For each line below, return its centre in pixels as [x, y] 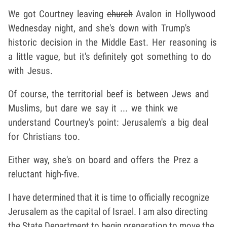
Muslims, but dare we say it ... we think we [93, 108]
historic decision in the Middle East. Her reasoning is [112, 42]
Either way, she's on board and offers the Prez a [103, 160]
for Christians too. [44, 136]
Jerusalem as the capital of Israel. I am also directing [108, 211]
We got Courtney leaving [58, 14]
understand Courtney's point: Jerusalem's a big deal [108, 122]
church [120, 14]
